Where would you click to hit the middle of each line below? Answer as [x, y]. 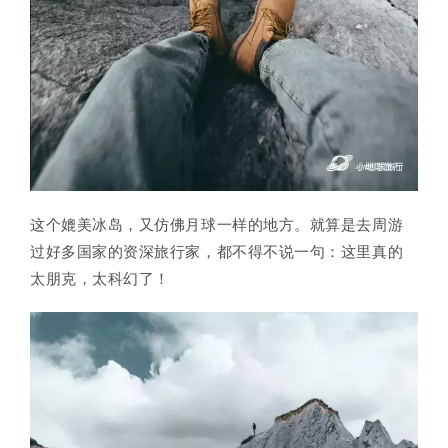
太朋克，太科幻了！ [100, 278]
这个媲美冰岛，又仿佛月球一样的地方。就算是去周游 [217, 224]
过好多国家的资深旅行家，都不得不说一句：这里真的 [217, 251]
